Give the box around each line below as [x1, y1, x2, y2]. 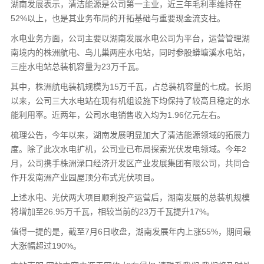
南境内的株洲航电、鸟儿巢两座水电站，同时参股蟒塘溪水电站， [10, 47, 250, 57]
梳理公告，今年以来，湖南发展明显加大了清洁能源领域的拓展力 [10, 130, 250, 140]
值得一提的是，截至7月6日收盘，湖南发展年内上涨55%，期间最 [10, 226, 251, 236]
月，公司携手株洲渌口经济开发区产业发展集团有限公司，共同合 [10, 158, 250, 168]
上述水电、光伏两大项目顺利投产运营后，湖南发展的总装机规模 [10, 192, 250, 202]
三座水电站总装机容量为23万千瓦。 [10, 61, 144, 71]
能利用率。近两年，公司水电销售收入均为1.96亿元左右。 [10, 110, 225, 120]
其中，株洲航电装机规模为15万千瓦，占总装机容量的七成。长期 [10, 81, 251, 91]
